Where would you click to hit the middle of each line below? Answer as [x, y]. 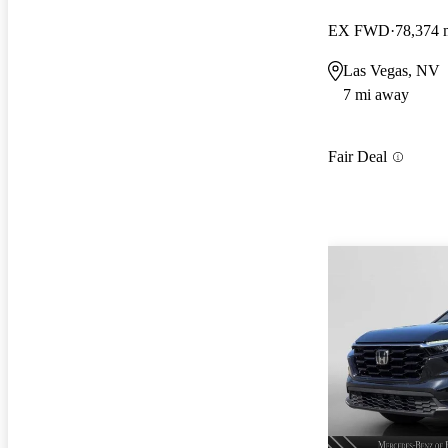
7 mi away [376, 94]
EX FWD [359, 30]
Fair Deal [357, 157]
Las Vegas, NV [391, 70]
